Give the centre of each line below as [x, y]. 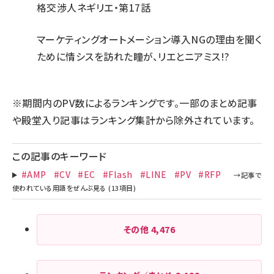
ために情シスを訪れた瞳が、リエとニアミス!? [133, 56]
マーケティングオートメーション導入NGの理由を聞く [150, 39]
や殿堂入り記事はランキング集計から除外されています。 [134, 120]
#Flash [117, 174]
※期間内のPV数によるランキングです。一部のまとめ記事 [135, 103]
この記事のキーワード [60, 156]
